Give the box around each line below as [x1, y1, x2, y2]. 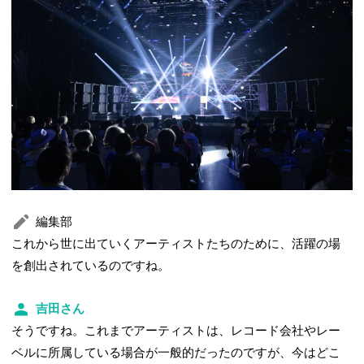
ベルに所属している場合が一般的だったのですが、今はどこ [11, 345, 341, 359]
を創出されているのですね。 [11, 258, 171, 272]
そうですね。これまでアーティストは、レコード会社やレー [11, 323, 341, 337]
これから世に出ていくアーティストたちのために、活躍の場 [11, 236, 341, 250]
